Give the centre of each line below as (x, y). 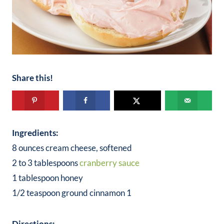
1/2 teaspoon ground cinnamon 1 (72, 193)
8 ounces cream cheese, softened (72, 148)
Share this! (32, 77)
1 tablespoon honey (47, 178)
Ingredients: (35, 133)
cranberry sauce (109, 163)
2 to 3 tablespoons (46, 163)
